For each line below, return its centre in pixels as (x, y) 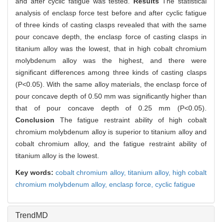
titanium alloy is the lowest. (57, 156)
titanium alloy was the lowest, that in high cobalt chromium (111, 49)
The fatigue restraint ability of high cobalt (133, 120)
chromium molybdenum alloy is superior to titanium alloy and (111, 132)
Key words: (36, 173)
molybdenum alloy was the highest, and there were (111, 61)
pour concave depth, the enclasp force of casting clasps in (111, 37)
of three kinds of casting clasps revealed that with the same (111, 25)
